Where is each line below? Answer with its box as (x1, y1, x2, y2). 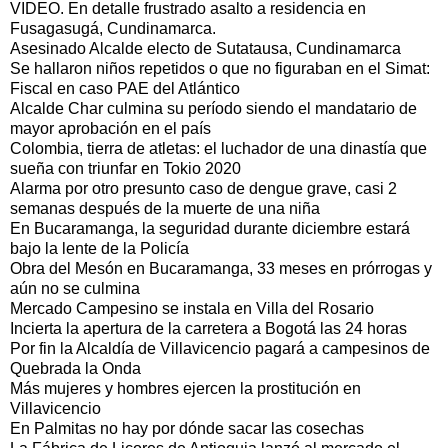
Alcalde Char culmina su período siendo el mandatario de (10, 99, 417, 117)
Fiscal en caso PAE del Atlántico (10, 79, 240, 97)
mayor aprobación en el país (10, 119, 211, 137)
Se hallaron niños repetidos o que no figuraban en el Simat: (10, 59, 430, 77)
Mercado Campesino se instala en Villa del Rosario (10, 299, 374, 317)
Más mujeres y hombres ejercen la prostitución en (10, 379, 361, 397)
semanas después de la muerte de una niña (10, 199, 320, 217)
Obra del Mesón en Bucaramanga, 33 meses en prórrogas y (10, 259, 432, 277)
